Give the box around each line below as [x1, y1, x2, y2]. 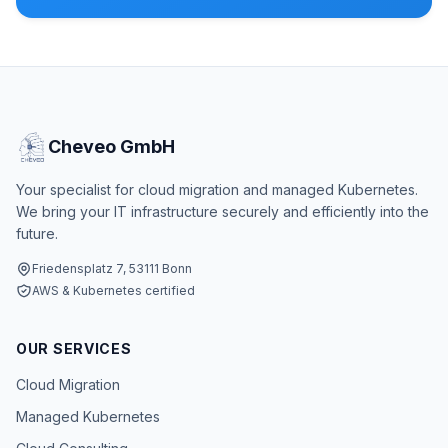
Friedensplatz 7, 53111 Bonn [32, 260, 192, 276]
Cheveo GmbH [48, 135, 175, 157]
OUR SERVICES [16, 339, 132, 357]
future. [16, 224, 58, 242]
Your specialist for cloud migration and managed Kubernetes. [16, 180, 418, 198]
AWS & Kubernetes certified [32, 282, 195, 298]
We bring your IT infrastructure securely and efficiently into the [16, 202, 429, 220]
